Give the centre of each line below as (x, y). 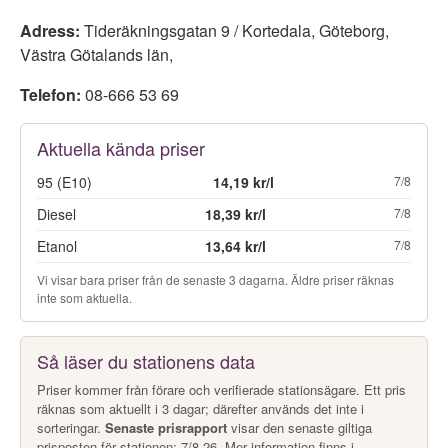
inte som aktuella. (84, 297)
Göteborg (352, 30)
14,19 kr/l (243, 182)
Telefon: (50, 94)
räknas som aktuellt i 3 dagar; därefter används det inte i (200, 408)
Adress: (50, 30)
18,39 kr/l (235, 214)
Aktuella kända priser (121, 148)
